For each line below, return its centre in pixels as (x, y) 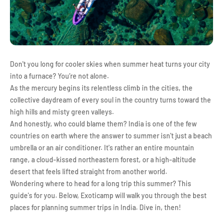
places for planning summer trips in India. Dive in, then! (96, 207)
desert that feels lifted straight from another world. (89, 171)
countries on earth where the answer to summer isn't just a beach (111, 136)
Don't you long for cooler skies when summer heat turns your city (110, 64)
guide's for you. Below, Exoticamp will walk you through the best (108, 195)
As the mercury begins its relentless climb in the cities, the (101, 88)
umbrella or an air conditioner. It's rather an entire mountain (102, 148)
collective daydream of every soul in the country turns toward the (111, 100)
